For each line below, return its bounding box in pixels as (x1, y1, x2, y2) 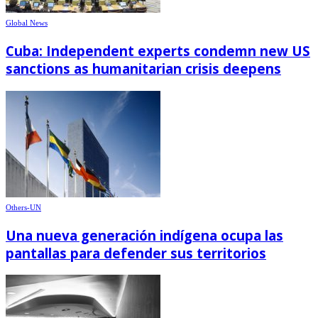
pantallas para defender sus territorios (6, 243, 266, 262)
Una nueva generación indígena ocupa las (6, 226, 283, 244)
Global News (6, 18, 48, 28)
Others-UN (6, 202, 41, 212)
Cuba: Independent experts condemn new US (6, 42, 310, 60)
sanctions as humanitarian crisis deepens (6, 60, 281, 78)
